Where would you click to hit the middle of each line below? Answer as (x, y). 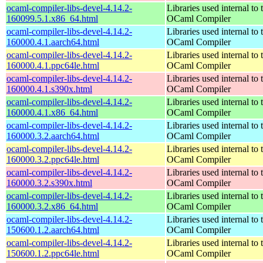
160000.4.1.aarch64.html (53, 42)
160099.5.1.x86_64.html (52, 18)
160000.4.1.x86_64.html (52, 112)
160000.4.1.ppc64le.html (53, 65)
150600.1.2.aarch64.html (53, 230)
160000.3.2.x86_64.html (52, 206)
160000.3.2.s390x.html (49, 183)
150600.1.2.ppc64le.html (53, 253)
